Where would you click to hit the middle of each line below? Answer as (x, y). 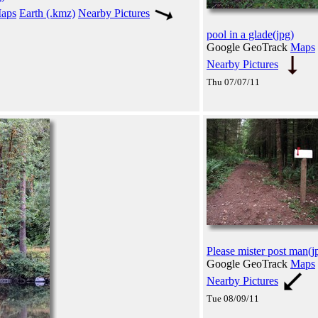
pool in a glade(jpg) (250, 34)
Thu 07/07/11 (233, 82)
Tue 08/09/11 (233, 298)
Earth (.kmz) (47, 13)
